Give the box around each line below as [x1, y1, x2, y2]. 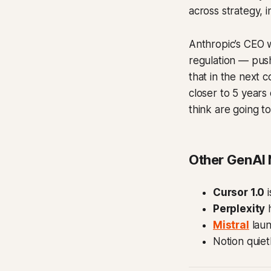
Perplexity [213, 203, 266, 215]
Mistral [213, 219, 249, 231]
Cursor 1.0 [213, 186, 265, 198]
